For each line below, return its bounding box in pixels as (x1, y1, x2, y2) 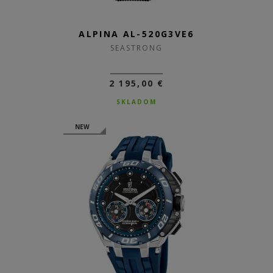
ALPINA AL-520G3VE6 (79, 28, 194, 40)
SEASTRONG (110, 43, 163, 53)
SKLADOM (116, 97, 157, 106)
